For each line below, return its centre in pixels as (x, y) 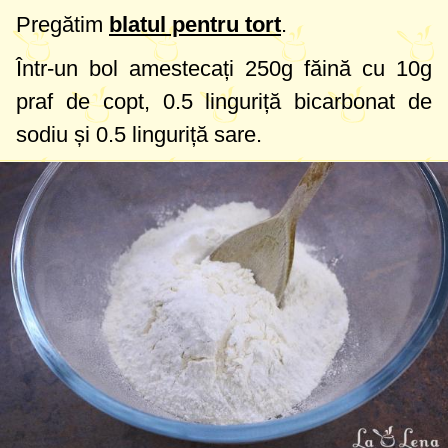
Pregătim (62, 24)
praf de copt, (89, 101)
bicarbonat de (357, 101)
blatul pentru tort (195, 24)
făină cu (344, 68)
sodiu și (56, 134)
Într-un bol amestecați (130, 68)
